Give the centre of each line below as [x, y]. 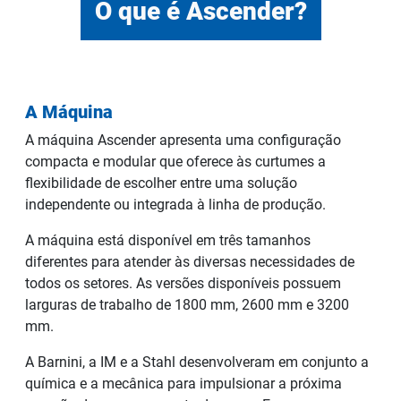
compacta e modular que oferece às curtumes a [175, 161]
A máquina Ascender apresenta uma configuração [183, 140]
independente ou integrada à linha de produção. [175, 204]
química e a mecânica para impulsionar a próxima [183, 383]
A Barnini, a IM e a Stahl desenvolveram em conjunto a [197, 362]
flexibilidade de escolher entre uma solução [161, 183]
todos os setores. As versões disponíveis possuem [183, 283]
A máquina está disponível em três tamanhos [168, 240]
